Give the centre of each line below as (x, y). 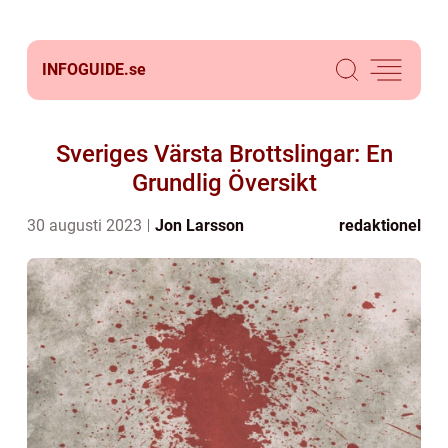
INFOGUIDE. (85, 69)
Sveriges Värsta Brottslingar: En (224, 154)
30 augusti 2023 (86, 225)
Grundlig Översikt (224, 183)
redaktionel (380, 225)
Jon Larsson (199, 225)
